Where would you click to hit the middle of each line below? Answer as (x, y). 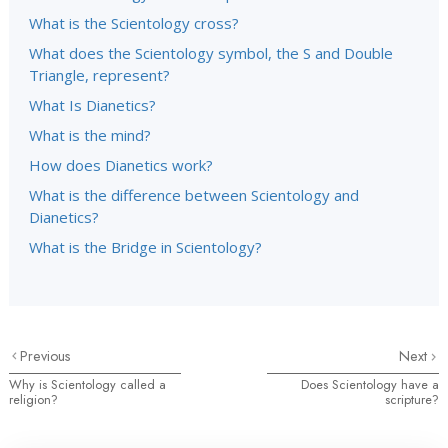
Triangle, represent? (99, 75)
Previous (46, 356)
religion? (33, 399)
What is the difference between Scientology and (194, 195)
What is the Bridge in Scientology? (145, 247)
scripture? (412, 399)
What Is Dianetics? (92, 105)
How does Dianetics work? (121, 165)
